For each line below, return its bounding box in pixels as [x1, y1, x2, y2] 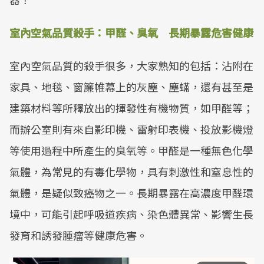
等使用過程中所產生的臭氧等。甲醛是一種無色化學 [9, 143, 253, 158]
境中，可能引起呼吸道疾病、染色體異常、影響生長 [9, 206, 253, 222]
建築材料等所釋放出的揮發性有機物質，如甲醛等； [9, 100, 253, 115]
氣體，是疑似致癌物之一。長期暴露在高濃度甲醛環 [9, 185, 253, 200]
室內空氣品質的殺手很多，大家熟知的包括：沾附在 [9, 58, 253, 73]
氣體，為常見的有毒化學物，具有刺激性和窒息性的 [9, 164, 253, 179]
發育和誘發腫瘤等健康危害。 [9, 227, 147, 243]
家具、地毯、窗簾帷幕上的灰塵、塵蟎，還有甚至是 [9, 79, 253, 94]
